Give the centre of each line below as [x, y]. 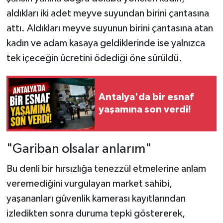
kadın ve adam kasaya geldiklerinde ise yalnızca [106, 44]
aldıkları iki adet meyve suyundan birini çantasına [108, 14]
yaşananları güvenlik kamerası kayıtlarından [96, 198]
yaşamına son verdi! [145, 110]
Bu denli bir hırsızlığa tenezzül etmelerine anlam [106, 168]
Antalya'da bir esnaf [146, 97]
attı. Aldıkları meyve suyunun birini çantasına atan [110, 29]
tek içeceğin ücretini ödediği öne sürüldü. [94, 58]
